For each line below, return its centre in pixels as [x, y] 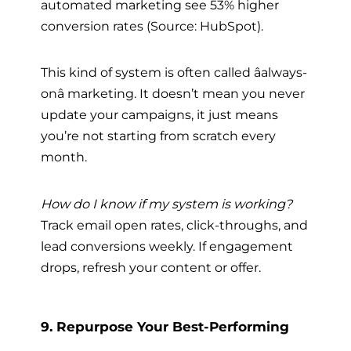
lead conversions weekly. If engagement [167, 246]
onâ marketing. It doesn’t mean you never [173, 94]
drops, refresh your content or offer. [151, 267]
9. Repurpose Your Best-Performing [165, 327]
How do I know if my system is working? [166, 203]
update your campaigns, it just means [159, 115]
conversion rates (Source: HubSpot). [152, 26]
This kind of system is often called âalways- [174, 72]
